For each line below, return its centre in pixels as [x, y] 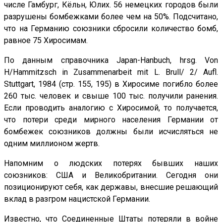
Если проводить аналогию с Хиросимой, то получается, [111, 108]
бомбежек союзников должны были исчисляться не [111, 132]
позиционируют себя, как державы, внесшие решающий [111, 187]
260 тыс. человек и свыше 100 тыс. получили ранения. [111, 96]
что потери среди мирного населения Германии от [111, 120]
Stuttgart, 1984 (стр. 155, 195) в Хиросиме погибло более [111, 84]
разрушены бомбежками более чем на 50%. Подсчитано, [111, 17]
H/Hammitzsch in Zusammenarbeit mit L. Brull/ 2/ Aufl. [111, 72]
